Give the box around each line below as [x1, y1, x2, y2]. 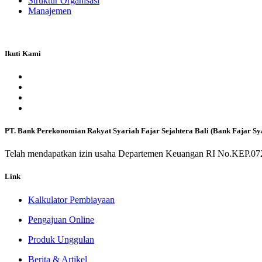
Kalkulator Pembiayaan [28, 194, 115, 205]
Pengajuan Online [28, 214, 94, 225]
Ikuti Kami [5, 49, 41, 58]
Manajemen [28, 5, 71, 16]
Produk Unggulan [28, 234, 94, 244]
